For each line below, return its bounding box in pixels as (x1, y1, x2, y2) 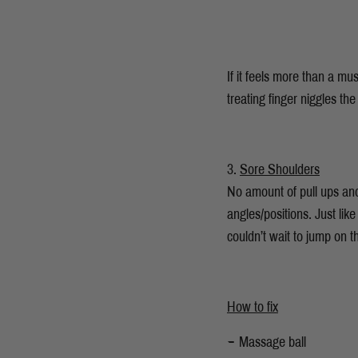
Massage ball (239, 333, 306, 350)
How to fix (227, 298, 278, 315)
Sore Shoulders (240, 161, 320, 177)
